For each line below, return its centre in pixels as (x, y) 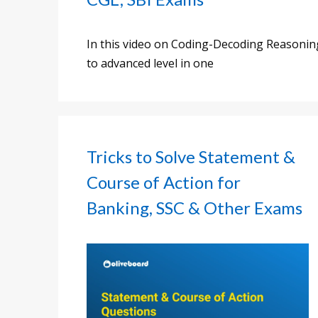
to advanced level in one (150, 63)
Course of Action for (164, 182)
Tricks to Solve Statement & (191, 157)
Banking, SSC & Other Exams (194, 208)
